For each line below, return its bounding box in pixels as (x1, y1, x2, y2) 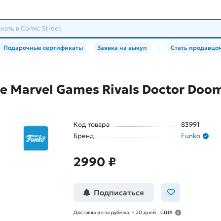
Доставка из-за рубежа (74, 209, 129, 216)
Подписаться (94, 187, 144, 197)
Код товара (74, 120, 110, 129)
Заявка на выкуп (97, 44, 147, 52)
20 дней (136, 209, 156, 216)
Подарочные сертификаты (3, 44, 83, 52)
